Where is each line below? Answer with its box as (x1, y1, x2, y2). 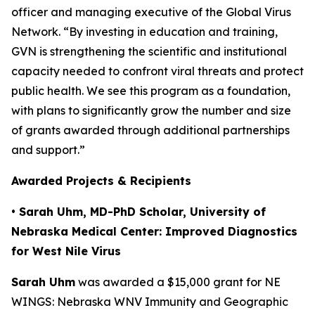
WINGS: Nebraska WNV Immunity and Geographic (11, 295, 288, 309)
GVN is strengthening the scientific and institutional (11, 44, 287, 58)
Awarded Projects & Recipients (11, 174, 191, 188)
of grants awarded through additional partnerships (11, 123, 290, 137)
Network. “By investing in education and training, (11, 25, 278, 39)
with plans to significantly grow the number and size (11, 103, 291, 117)
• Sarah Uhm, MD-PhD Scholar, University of (11, 205, 266, 219)
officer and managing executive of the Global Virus (11, 5, 291, 19)
